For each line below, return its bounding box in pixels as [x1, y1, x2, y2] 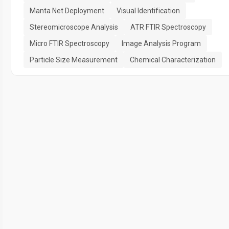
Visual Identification [117, 6, 180, 15]
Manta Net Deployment [30, 6, 104, 15]
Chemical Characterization [130, 55, 216, 64]
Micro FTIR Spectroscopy [30, 39, 109, 48]
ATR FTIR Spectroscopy [130, 22, 206, 31]
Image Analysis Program [122, 39, 201, 48]
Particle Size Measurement [30, 55, 118, 64]
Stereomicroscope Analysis [30, 22, 118, 31]
